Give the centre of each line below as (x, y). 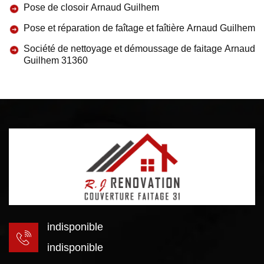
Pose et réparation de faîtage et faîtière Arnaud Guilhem (139, 28)
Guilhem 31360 (56, 60)
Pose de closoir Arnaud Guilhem (91, 7)
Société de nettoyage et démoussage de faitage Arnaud (139, 49)
